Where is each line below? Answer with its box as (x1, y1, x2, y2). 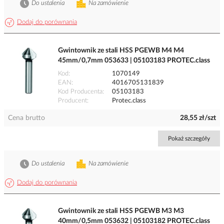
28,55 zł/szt (180, 114, 216, 122)
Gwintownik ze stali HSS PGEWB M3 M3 (58, 207, 184, 215)
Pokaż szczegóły (168, 135, 210, 142)
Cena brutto (8, 114, 45, 122)
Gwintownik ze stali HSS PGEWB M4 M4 (58, 47, 184, 54)
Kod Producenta (58, 88, 102, 95)
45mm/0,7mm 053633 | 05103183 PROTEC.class (58, 57, 210, 64)
